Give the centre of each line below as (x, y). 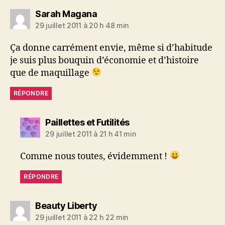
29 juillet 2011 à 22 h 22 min (82, 217)
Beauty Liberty (66, 205)
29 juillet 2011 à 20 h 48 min (82, 25)
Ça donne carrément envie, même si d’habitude (111, 48)
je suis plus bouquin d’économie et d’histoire (104, 60)
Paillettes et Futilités (87, 122)
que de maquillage (51, 73)
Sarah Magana (66, 14)
